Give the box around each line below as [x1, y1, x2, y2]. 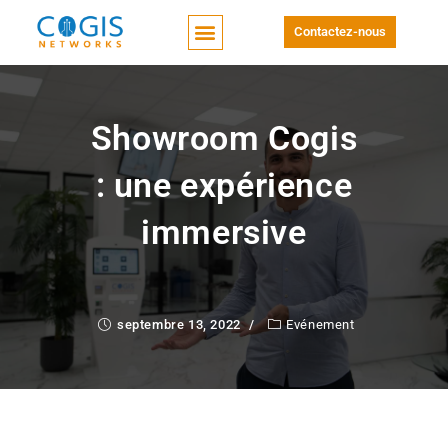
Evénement [286, 316, 355, 332]
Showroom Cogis [90, 117, 358, 158]
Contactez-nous [293, 24, 386, 40]
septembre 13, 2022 [117, 316, 241, 332]
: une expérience [95, 164, 353, 205]
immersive [141, 211, 307, 252]
